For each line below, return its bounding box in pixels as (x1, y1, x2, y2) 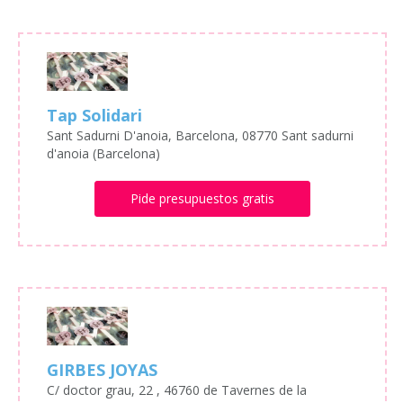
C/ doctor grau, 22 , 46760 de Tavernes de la (47, 381, 307, 399)
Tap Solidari (47, 103, 142, 126)
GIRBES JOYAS (47, 358, 157, 381)
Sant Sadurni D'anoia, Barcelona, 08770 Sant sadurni (47, 126, 354, 144)
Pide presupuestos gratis (130, 189, 274, 207)
